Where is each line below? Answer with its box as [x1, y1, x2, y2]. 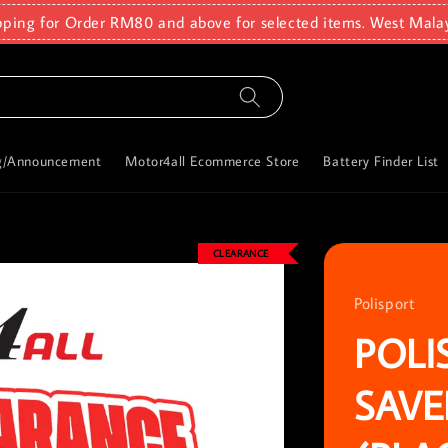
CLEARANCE [212, 247, 269, 261]
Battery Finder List [323, 152, 439, 171]
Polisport [354, 293, 415, 314]
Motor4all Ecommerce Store [125, 152, 300, 171]
